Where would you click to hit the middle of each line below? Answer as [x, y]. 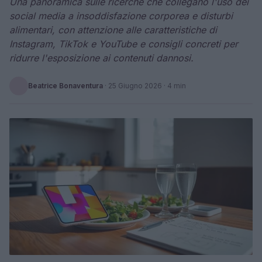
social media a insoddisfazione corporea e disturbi [121, 16]
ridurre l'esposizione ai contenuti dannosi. [101, 58]
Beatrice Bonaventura [65, 86]
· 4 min [174, 86]
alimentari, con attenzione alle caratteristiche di [113, 30]
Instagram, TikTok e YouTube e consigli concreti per [124, 44]
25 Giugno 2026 [135, 86]
